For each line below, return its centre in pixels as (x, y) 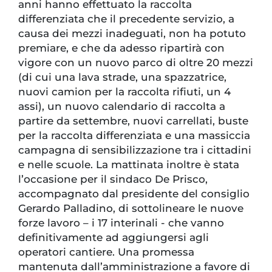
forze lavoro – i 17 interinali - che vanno (121, 223)
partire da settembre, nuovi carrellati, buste (133, 121)
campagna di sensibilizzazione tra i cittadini (135, 150)
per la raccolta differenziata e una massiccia (134, 136)
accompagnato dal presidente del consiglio (134, 194)
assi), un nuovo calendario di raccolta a (122, 107)
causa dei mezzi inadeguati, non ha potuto (132, 34)
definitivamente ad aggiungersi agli (114, 238)
